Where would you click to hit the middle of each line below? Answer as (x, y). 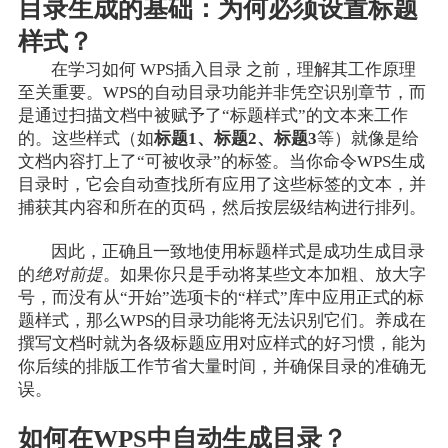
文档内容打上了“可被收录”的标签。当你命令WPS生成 (221, 162)
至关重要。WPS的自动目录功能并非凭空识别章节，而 (221, 93)
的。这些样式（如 (85, 139)
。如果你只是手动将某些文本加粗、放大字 (264, 275)
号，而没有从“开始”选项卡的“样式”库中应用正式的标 (220, 298)
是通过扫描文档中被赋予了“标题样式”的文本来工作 (212, 116)
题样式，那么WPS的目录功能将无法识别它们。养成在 (221, 321)
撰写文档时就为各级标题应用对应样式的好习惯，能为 (221, 344)
